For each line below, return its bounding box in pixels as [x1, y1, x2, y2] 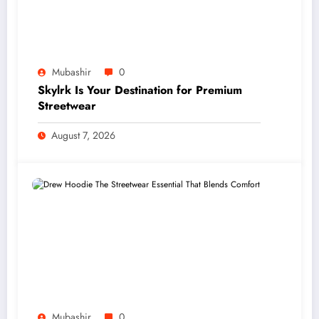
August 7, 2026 [51, 128, 115, 143]
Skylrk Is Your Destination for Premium [38, 82, 242, 99]
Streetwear [38, 98, 96, 115]
